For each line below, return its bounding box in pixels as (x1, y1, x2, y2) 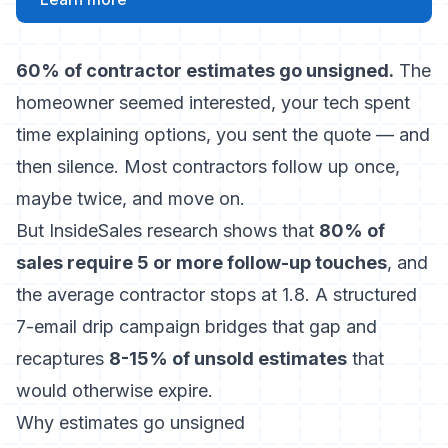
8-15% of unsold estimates (109, 348, 347, 369)
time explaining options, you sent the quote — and (16, 124, 430, 145)
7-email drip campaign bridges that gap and (16, 316, 377, 337)
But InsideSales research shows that (16, 220, 319, 241)
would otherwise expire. (16, 380, 213, 401)
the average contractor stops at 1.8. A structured (16, 284, 417, 305)
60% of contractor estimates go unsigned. (16, 60, 394, 81)
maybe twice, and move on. (16, 188, 245, 209)
